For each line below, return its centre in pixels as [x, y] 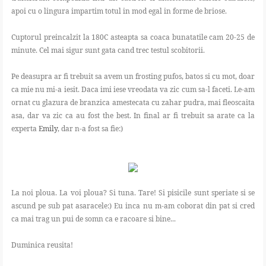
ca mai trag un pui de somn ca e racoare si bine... [94, 219]
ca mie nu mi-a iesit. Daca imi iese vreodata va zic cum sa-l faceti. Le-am [133, 90]
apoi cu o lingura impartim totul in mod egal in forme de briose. [120, 11]
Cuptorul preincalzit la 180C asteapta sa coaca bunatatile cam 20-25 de [133, 37]
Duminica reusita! [42, 245]
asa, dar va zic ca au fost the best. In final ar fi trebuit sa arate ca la [133, 116]
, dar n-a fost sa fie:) [91, 129]
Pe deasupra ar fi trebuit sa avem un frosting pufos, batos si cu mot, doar [133, 77]
